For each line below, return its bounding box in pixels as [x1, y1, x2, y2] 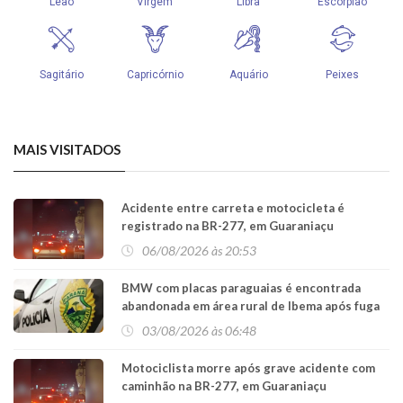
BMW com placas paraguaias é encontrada [121, 281, 361, 296]
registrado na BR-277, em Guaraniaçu [121, 219, 334, 234]
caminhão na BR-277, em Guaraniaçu [121, 379, 327, 394]
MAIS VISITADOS [13, 141, 121, 158]
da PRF [121, 317, 159, 332]
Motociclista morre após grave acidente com [121, 361, 375, 376]
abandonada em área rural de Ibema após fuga [121, 299, 380, 314]
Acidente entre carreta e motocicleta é [121, 201, 345, 216]
